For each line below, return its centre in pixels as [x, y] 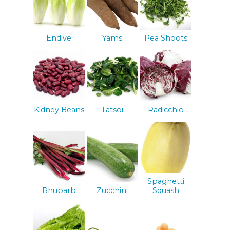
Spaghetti [166, 181]
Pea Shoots [166, 38]
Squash [166, 191]
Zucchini [112, 191]
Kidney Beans [59, 110]
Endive [59, 38]
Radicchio [166, 110]
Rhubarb [59, 191]
